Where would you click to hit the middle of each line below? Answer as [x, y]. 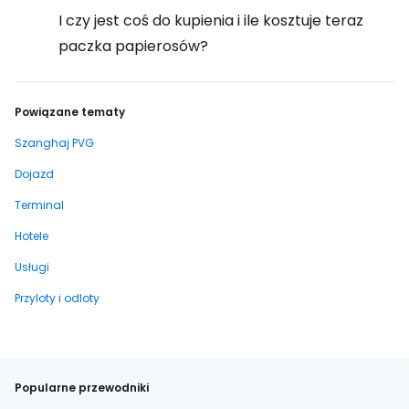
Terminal [39, 205]
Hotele [31, 236]
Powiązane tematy [70, 112]
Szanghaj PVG [54, 143]
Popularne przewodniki [82, 388]
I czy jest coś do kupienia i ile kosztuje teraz [211, 21]
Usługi [32, 267]
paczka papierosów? [133, 46]
